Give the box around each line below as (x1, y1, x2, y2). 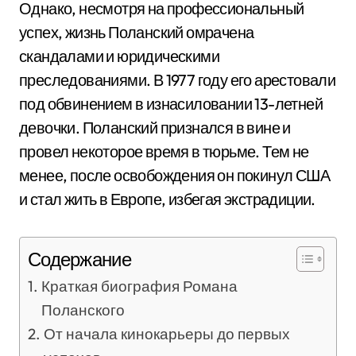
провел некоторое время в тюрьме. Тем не (19, 141, 309, 161)
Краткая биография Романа (41, 277, 238, 296)
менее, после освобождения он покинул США (19, 165, 330, 185)
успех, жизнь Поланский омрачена (19, 22, 254, 42)
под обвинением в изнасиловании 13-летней (19, 94, 323, 114)
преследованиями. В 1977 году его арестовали (19, 70, 336, 90)
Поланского (41, 300, 125, 319)
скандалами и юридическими (19, 46, 219, 66)
